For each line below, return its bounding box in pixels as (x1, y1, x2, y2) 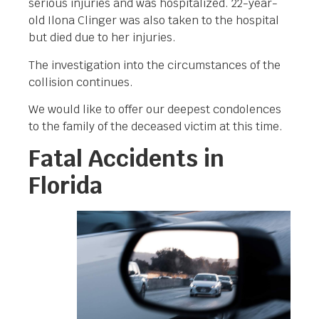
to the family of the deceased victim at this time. (28, 118, 283, 134)
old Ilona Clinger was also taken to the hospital (28, 13, 279, 28)
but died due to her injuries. (28, 30, 176, 46)
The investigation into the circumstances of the (28, 57, 281, 73)
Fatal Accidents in (28, 144, 224, 174)
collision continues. (28, 74, 133, 90)
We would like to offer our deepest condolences (28, 101, 281, 117)
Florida (28, 171, 103, 201)
